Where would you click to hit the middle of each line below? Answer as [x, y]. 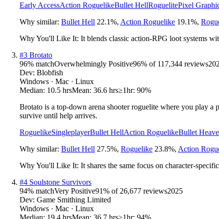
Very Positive [75, 191]
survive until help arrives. [58, 115]
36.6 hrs [106, 90]
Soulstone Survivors [60, 182]
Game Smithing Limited [74, 199]
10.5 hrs [59, 90]
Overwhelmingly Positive [94, 64]
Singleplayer [71, 132]
